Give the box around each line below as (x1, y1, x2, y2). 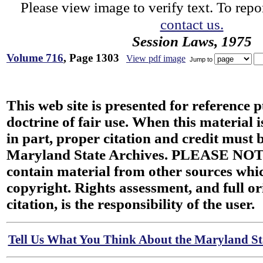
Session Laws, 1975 (131, 33, 252, 49)
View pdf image (126, 53, 186, 63)
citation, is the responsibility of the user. (6, 196, 255, 212)
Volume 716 (6, 52, 63, 64)
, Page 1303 (63, 52, 119, 64)
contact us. (160, 16, 224, 32)
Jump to (188, 55, 214, 63)
